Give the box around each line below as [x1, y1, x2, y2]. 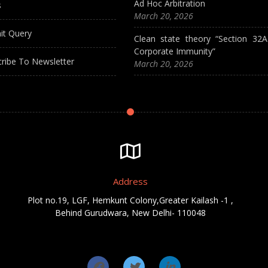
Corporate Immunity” [134, 45, 215, 57]
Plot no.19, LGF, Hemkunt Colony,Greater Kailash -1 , [28, 194, 234, 206]
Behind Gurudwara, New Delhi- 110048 [55, 207, 206, 218]
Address [113, 175, 148, 187]
